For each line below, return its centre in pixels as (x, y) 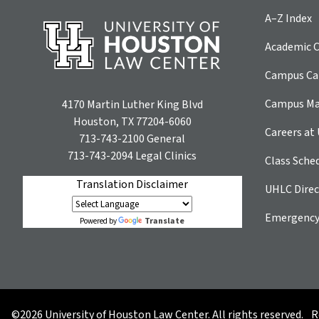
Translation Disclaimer (132, 185)
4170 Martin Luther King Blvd (132, 105)
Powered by (99, 221)
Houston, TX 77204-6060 (132, 122)
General (165, 139)
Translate (165, 221)
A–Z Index (288, 18)
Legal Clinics (165, 156)
